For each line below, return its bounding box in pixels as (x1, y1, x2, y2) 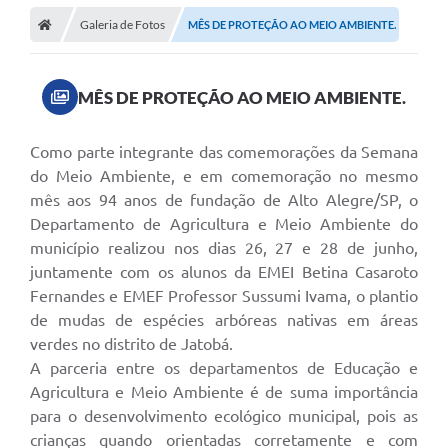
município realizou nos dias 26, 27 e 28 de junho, (30, 239, 418, 258)
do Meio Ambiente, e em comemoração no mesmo (30, 167, 418, 186)
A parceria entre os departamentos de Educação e (30, 359, 418, 378)
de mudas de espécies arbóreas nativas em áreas (30, 311, 418, 330)
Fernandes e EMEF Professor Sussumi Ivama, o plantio (30, 287, 418, 306)
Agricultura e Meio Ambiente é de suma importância (30, 383, 418, 402)
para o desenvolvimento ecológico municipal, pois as (30, 407, 418, 426)
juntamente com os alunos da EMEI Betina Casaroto (30, 263, 418, 282)
